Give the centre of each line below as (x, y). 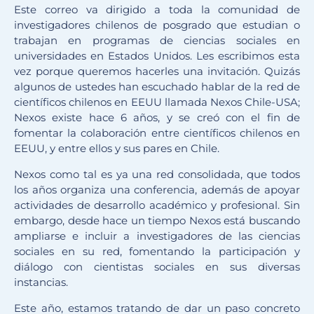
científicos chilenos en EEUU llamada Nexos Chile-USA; (157, 102)
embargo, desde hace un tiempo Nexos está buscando (157, 221)
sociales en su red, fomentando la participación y (157, 252)
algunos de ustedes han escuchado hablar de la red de (157, 87)
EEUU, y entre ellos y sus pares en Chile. (117, 149)
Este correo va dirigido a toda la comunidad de (157, 10)
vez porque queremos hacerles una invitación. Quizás (157, 71)
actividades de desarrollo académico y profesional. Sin (157, 205)
